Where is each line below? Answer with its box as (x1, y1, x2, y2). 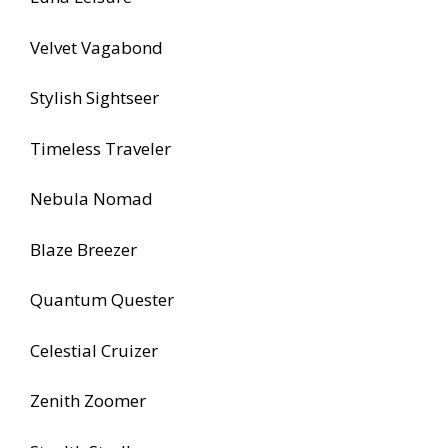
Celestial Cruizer (30, 338, 158, 362)
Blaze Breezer (30, 237, 137, 261)
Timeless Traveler (30, 136, 171, 160)
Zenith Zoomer (30, 389, 146, 413)
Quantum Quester (30, 288, 174, 312)
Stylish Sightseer (30, 86, 159, 110)
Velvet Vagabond (30, 35, 163, 59)
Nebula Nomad (30, 187, 153, 211)
